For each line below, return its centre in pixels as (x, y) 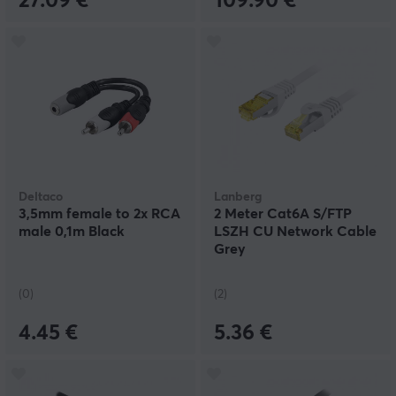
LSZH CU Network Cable (295, 232)
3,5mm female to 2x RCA (99, 214)
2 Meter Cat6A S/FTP (283, 214)
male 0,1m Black (72, 232)
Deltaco (41, 198)
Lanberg (238, 198)
